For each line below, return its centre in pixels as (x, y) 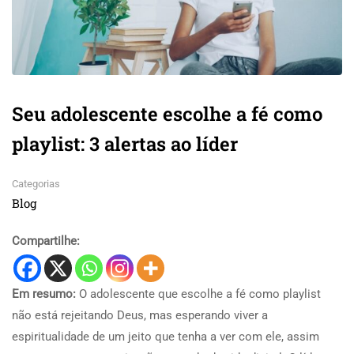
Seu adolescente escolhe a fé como (167, 113)
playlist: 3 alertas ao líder (125, 143)
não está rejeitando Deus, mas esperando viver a (140, 315)
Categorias (36, 183)
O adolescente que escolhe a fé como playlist (198, 294)
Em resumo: (44, 294)
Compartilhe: (46, 241)
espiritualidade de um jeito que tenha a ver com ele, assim (166, 336)
